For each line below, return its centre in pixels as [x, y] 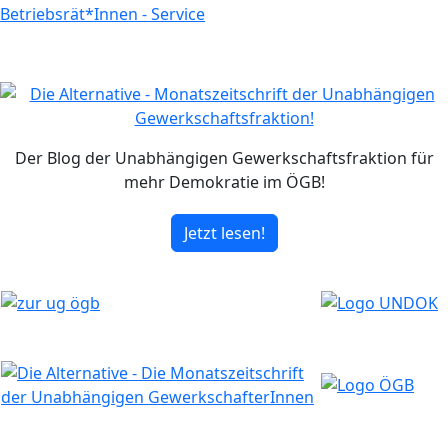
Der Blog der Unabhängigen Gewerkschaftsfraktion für [224, 157]
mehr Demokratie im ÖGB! [224, 181]
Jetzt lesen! [224, 232]
